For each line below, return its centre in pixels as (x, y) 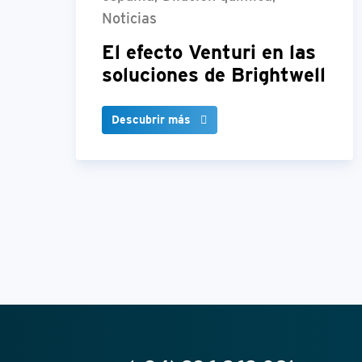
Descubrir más (151, 120)
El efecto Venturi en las (209, 53)
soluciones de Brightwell (214, 75)
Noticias (129, 19)
